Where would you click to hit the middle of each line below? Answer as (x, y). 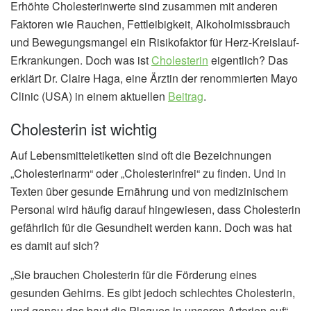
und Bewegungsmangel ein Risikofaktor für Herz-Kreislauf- (155, 42)
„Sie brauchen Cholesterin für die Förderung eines (134, 275)
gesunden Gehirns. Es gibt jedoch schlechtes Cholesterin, (153, 293)
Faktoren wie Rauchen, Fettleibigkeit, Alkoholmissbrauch (150, 24)
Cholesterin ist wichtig (84, 129)
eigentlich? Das (248, 60)
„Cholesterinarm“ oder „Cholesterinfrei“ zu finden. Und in (148, 174)
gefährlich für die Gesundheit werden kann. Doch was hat (151, 228)
